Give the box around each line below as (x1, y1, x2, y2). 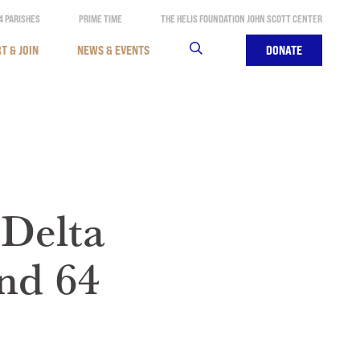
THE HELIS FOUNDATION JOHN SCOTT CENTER (160, 13, 322, 25)
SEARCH (187, 43, 224, 58)
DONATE (265, 43, 302, 58)
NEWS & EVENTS (76, 43, 149, 58)
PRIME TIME (78, 13, 122, 25)
